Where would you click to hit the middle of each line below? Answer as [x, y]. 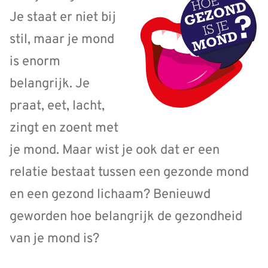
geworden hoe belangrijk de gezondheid [126, 217]
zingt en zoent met [64, 128]
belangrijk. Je [50, 84]
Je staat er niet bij [63, 17]
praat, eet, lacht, [57, 106]
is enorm [35, 62]
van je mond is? [54, 239]
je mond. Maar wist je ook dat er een [115, 150]
